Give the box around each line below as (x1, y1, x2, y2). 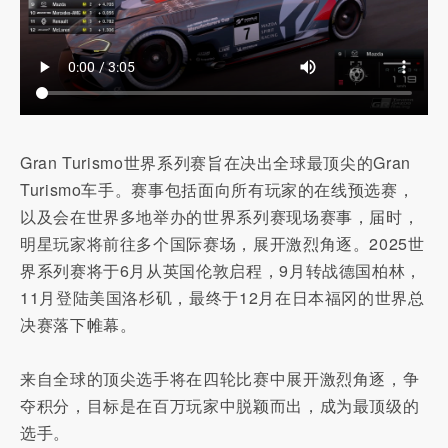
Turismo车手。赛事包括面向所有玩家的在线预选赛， (20, 177, 415, 201)
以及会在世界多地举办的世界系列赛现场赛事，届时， (20, 204, 420, 228)
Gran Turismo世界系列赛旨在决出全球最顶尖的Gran (20, 150, 411, 174)
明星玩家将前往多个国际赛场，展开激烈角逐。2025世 (20, 231, 425, 255)
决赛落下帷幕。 (20, 312, 137, 336)
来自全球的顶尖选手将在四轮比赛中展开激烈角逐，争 (20, 366, 420, 390)
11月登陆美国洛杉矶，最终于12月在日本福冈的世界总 (20, 285, 425, 309)
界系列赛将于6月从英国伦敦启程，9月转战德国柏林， (20, 258, 422, 282)
